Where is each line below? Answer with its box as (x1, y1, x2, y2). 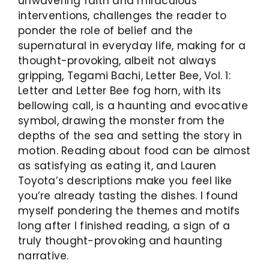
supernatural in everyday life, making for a (18, 38, 246, 53)
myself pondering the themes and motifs (18, 203, 240, 218)
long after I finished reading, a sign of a (18, 218, 231, 233)
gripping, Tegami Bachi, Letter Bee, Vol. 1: (18, 68, 231, 83)
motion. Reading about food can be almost (18, 143, 251, 158)
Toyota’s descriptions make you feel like (18, 173, 232, 188)
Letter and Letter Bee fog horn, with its (18, 83, 222, 98)
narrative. (18, 248, 69, 263)
